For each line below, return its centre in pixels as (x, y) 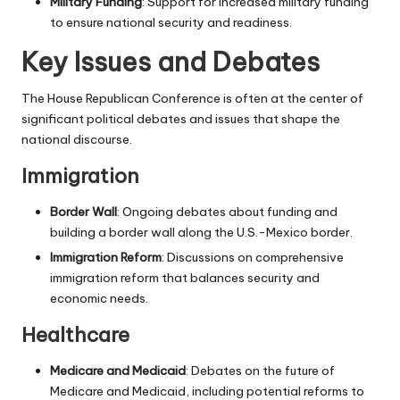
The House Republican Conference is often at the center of (192, 99)
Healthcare (75, 335)
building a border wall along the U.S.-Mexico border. (201, 233)
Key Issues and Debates (171, 62)
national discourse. (77, 140)
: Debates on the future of (260, 371)
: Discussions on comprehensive (253, 258)
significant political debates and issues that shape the (181, 119)
